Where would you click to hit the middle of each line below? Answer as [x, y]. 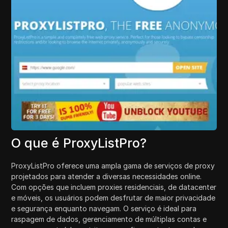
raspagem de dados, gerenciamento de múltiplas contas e [109, 219]
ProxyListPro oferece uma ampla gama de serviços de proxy [113, 165]
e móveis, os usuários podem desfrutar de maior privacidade [113, 197]
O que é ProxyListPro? [79, 143]
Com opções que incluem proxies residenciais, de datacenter [114, 187]
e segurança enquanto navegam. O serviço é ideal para [104, 208]
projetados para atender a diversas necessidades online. [107, 176]
